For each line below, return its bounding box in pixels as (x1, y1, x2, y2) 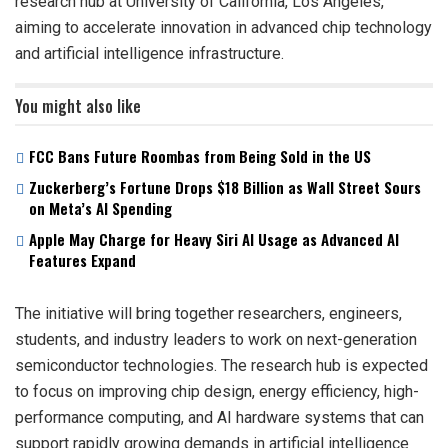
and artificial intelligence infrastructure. (15, 44, 284, 64)
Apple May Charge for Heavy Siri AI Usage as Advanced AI (29, 228, 399, 251)
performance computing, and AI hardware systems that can (15, 408, 424, 428)
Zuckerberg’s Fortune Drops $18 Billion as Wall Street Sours (29, 176, 421, 199)
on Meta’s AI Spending (29, 197, 172, 220)
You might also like (15, 94, 141, 119)
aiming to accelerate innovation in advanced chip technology (15, 18, 432, 38)
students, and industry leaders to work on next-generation (15, 330, 417, 350)
